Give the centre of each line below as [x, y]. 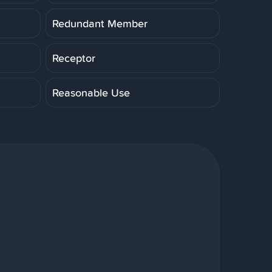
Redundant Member [100, 23]
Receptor [74, 58]
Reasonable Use [91, 92]
